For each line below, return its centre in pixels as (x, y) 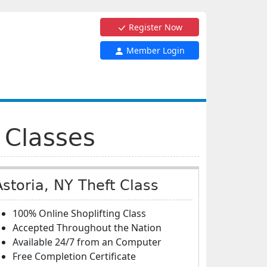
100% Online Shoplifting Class (79, 213)
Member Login (154, 50)
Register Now (154, 27)
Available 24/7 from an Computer (87, 242)
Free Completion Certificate (74, 256)
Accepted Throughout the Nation (87, 228)
